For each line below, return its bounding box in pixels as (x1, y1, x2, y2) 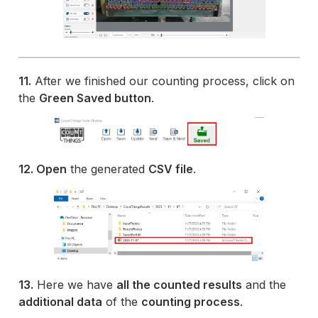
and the (242, 278, 287, 292)
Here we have (33, 278, 117, 292)
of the (102, 295, 142, 309)
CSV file (148, 162, 194, 177)
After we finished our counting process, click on (31, 73, 295, 88)
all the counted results (116, 278, 243, 292)
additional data (18, 295, 103, 309)
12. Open (18, 162, 67, 177)
